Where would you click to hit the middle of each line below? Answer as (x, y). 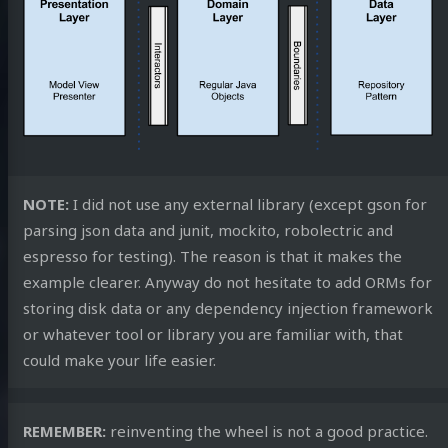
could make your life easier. (119, 360)
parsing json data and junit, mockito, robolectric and (207, 230)
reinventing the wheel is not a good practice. (266, 431)
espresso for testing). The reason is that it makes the (212, 256)
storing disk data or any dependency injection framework (227, 308)
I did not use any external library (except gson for (247, 204)
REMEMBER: (64, 431)
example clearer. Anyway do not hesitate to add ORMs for (227, 282)
